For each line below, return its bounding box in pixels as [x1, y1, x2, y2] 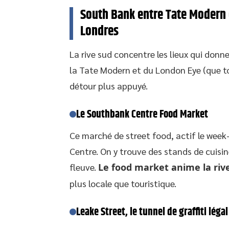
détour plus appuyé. [70, 79, 148, 91]
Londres [80, 21, 119, 41]
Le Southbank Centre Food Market [76, 106, 208, 123]
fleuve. [70, 161, 98, 173]
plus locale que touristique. [70, 177, 176, 189]
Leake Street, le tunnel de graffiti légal [76, 203, 228, 220]
